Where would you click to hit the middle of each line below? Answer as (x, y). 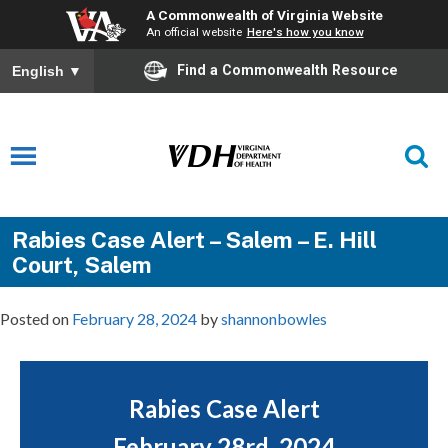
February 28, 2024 (134, 319)
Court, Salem (81, 265)
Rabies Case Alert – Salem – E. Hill (194, 240)
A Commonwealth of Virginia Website (264, 15)
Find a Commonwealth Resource (287, 69)
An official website (193, 32)
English (40, 71)
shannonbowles (274, 319)
